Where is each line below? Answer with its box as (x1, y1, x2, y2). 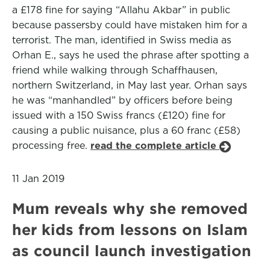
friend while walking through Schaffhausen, (12, 64, 218, 76)
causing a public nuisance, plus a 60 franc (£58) (12, 125, 240, 136)
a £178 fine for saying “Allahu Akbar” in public (12, 4, 230, 16)
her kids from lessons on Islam (12, 221, 248, 238)
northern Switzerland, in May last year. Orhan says (12, 80, 247, 91)
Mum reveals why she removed (12, 200, 248, 217)
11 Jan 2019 (12, 173, 64, 184)
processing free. (12, 140, 90, 151)
